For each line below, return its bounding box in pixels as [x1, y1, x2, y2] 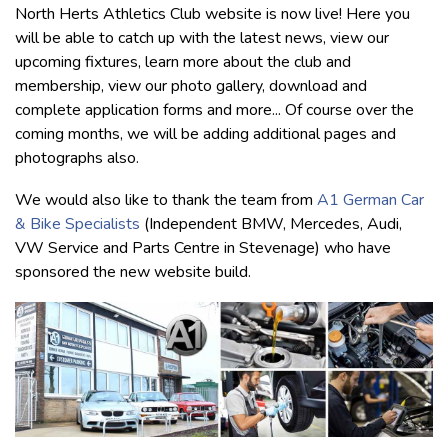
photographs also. [15, 146, 139, 169]
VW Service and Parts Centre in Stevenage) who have [15, 236, 391, 259]
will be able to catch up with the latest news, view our [15, 26, 389, 49]
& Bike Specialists [15, 212, 140, 235]
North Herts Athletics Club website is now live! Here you [15, 2, 410, 25]
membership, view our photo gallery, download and [15, 74, 367, 97]
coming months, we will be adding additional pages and [15, 122, 396, 145]
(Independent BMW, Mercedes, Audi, [140, 212, 402, 235]
